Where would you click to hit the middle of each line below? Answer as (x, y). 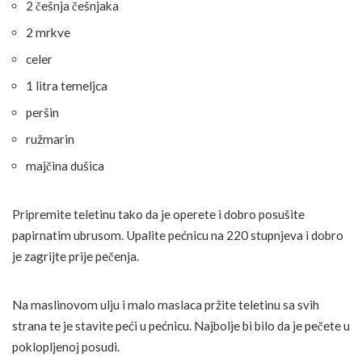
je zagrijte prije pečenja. (76, 256)
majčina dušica (65, 165)
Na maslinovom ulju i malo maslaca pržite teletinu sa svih (166, 304)
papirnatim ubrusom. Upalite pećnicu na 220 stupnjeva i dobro (178, 235)
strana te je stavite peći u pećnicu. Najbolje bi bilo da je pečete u (181, 325)
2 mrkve (48, 32)
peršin (42, 112)
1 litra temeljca (67, 85)
